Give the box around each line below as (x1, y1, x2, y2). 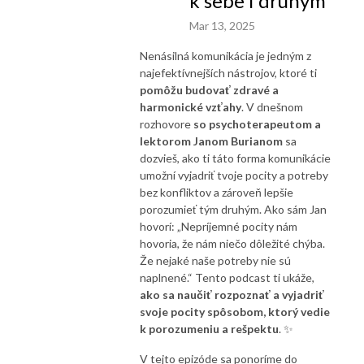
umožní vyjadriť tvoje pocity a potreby (140, 167, 328, 182)
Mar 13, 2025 (189, 18, 255, 32)
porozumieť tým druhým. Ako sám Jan (140, 201, 327, 216)
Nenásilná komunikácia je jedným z (140, 48, 311, 63)
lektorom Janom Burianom (140, 133, 283, 148)
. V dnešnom (241, 99, 303, 114)
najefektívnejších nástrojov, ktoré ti (140, 65, 317, 80)
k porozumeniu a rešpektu (140, 321, 279, 336)
